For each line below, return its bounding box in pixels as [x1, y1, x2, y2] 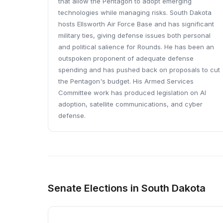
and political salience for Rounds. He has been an [58, 43, 214, 51]
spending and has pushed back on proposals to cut [58, 66, 220, 74]
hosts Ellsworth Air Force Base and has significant [58, 20, 214, 28]
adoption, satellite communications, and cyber [58, 100, 203, 108]
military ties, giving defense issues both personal [58, 31, 211, 39]
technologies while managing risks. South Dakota [58, 8, 212, 16]
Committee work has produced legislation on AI [58, 89, 206, 97]
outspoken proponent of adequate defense [58, 54, 194, 62]
